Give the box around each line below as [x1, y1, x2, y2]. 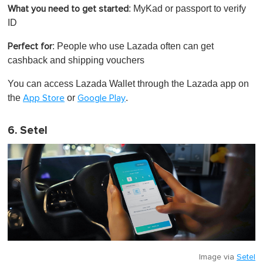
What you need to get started [8, 4, 129, 14]
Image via [199, 252, 237, 261]
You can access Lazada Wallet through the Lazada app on [8, 78, 249, 89]
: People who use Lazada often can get [52, 41, 214, 51]
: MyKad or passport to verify [129, 3, 246, 14]
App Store [23, 93, 65, 103]
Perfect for [8, 41, 52, 51]
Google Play [77, 93, 126, 103]
